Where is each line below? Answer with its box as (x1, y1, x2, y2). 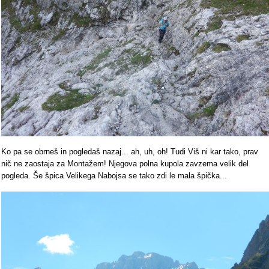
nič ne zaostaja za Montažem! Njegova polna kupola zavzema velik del (1, 159, 249, 169)
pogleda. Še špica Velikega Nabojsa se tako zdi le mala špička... (1, 171, 227, 181)
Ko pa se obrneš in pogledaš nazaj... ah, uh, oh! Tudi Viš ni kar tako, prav (1, 147, 258, 157)
